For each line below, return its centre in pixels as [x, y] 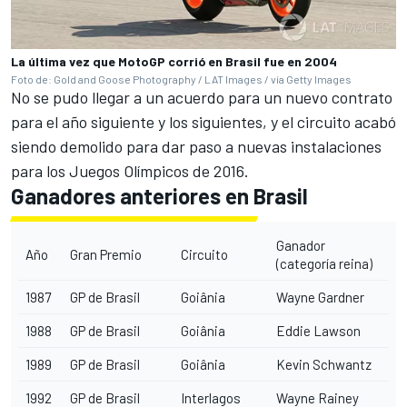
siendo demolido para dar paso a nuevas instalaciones [196, 146]
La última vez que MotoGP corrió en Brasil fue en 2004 [174, 61]
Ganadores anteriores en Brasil [159, 195]
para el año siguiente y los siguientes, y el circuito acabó [203, 121]
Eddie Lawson [318, 330]
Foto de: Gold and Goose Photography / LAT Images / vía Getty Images [181, 79]
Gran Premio [106, 254]
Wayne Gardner [320, 297]
